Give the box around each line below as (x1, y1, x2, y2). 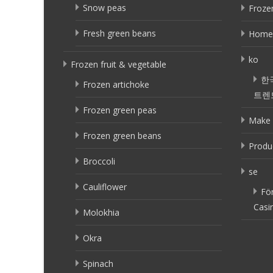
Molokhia (83, 207, 119, 218)
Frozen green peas (83, 104, 157, 116)
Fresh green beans (83, 27, 156, 39)
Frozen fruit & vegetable (71, 58, 166, 70)
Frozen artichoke (83, 79, 149, 90)
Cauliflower (83, 181, 127, 193)
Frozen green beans (83, 130, 161, 141)
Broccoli (83, 155, 115, 167)
